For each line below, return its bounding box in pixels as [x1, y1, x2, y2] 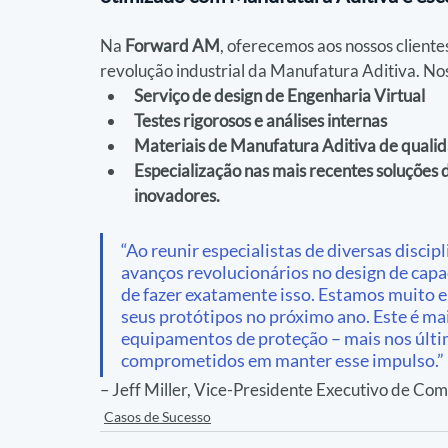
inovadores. [134, 185, 220, 207]
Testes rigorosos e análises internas [134, 110, 387, 132]
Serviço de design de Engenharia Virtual [134, 85, 425, 107]
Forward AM [125, 35, 220, 57]
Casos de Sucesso [104, 408, 211, 426]
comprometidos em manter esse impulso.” [121, 349, 444, 372]
